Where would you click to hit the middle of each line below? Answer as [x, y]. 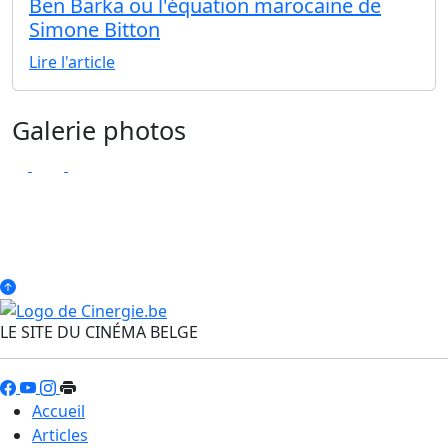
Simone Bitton [94, 30]
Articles [60, 434]
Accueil [58, 410]
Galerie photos [99, 130]
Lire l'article [72, 62]
